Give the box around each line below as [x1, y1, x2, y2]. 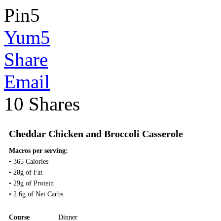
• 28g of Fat [9, 169, 42, 176]
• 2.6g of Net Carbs [9, 190, 63, 198]
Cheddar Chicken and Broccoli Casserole [9, 129, 183, 139]
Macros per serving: [9, 147, 68, 154]
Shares [29, 93, 80, 114]
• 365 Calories [9, 158, 48, 165]
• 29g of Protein [9, 180, 54, 187]
